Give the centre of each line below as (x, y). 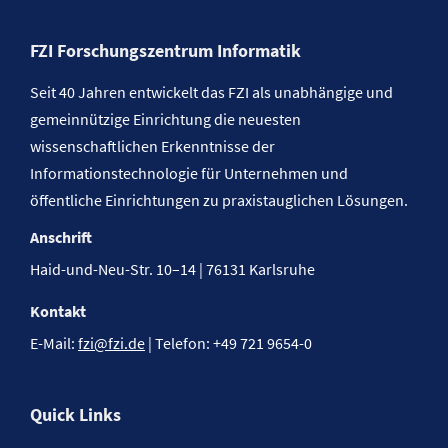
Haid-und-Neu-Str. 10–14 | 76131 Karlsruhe (172, 269)
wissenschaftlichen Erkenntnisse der (152, 146)
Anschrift (61, 237)
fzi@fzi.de (111, 343)
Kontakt (58, 311)
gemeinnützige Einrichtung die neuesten (165, 119)
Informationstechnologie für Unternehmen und (189, 173)
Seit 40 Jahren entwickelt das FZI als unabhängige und (211, 92)
